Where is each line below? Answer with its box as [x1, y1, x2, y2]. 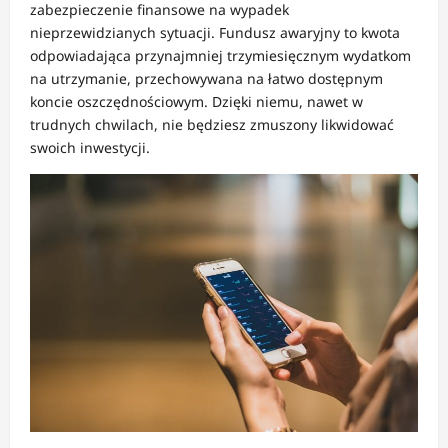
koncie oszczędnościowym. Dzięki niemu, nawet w [30, 91, 363, 111]
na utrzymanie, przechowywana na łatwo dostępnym [30, 68, 383, 88]
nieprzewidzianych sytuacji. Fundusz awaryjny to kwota [30, 22, 400, 42]
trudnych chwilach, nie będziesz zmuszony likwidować [30, 114, 394, 134]
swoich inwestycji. [30, 137, 150, 157]
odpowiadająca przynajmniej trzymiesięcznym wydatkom [30, 45, 411, 65]
